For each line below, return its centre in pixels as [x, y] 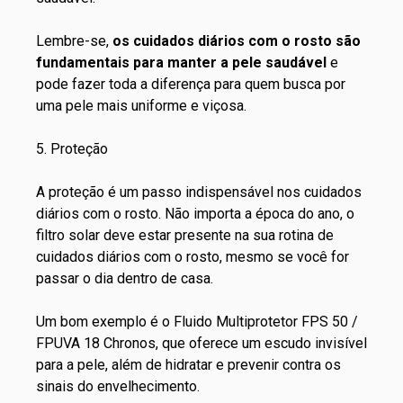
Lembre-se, [74, 40]
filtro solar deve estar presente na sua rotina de [185, 235]
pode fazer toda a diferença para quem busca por [191, 84]
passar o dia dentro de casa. [125, 278]
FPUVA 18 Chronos [96, 343]
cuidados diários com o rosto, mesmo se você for [193, 256]
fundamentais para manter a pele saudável [183, 62]
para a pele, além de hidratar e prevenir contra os [188, 364]
